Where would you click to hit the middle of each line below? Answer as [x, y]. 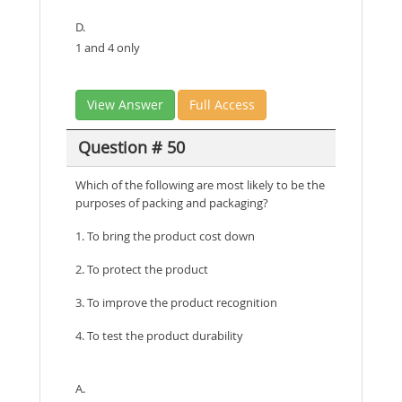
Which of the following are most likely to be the [200, 184]
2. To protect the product [142, 269]
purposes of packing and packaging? [172, 202]
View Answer [125, 104]
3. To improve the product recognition [176, 302]
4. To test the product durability [159, 335]
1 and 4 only [108, 47]
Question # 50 [131, 148]
